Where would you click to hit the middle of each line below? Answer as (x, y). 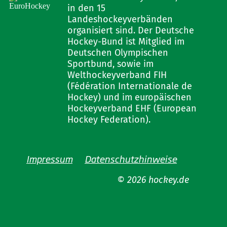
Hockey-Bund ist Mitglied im (126, 42)
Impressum (49, 159)
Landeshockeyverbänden (120, 19)
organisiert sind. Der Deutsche (130, 30)
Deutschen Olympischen (118, 53)
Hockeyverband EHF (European (132, 108)
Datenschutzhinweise (130, 159)
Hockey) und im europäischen (129, 97)
